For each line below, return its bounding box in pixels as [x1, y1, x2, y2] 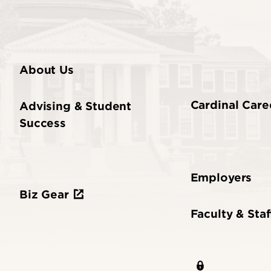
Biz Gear [19, 188, 69, 201]
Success [19, 116, 66, 129]
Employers [190, 171, 252, 184]
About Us [19, 63, 74, 76]
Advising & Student [19, 99, 132, 113]
